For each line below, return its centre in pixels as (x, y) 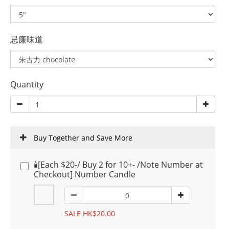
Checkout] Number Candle (85, 174)
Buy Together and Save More (83, 138)
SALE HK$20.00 (90, 213)
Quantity (27, 84)
